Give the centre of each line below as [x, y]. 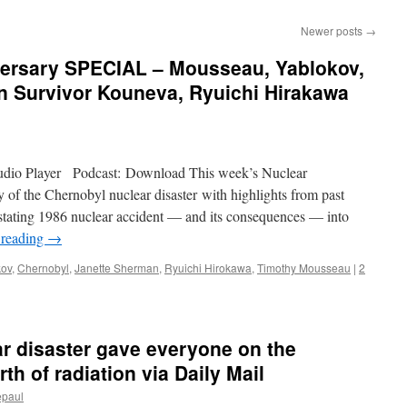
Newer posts [333, 30]
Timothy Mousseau [304, 268]
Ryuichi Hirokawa [208, 268]
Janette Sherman [117, 268]
